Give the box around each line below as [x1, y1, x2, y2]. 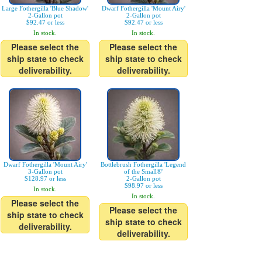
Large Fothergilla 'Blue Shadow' [2, 5, 88, 12]
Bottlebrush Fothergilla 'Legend [101, 161, 186, 168]
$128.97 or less [24, 175, 66, 182]
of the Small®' [124, 168, 163, 175]
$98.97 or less [124, 182, 163, 189]
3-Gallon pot [27, 168, 63, 175]
